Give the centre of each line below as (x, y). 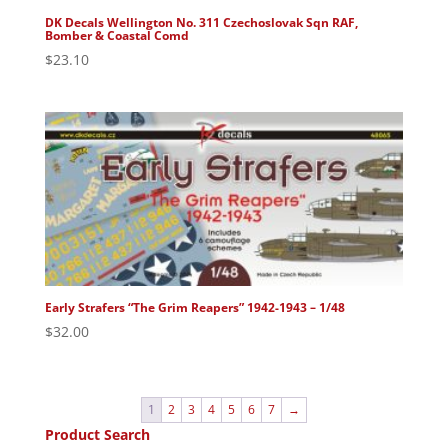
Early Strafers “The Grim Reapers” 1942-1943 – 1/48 (194, 307)
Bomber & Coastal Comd (116, 36)
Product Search (97, 434)
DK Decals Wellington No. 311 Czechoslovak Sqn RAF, (201, 23)
